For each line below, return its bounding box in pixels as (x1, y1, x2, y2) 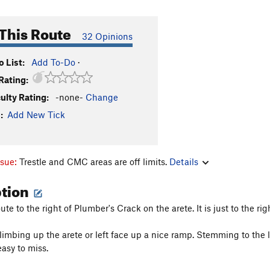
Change (86, 92, 118, 102)
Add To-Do (31, 57, 75, 67)
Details (169, 155, 198, 167)
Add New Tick (7, 109, 65, 120)
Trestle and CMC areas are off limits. (19, 155, 169, 167)
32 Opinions (82, 31, 133, 42)
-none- (55, 92, 83, 102)
